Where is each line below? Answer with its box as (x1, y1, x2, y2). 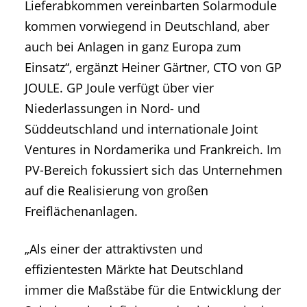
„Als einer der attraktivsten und (25, 240, 203, 257)
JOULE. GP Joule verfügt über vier (25, 79, 214, 96)
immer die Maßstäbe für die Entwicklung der (25, 281, 281, 298)
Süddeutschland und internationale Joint (25, 120, 258, 137)
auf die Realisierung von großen (25, 182, 208, 199)
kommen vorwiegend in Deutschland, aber (25, 17, 269, 34)
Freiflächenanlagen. (25, 202, 138, 219)
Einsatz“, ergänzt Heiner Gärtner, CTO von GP (25, 58, 282, 75)
